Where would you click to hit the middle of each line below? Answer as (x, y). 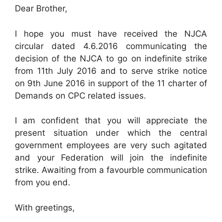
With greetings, (45, 207)
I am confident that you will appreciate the (111, 120)
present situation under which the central (111, 133)
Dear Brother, (41, 8)
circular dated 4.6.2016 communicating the (111, 46)
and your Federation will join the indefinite (111, 158)
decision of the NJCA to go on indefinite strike (111, 58)
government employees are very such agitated (111, 145)
